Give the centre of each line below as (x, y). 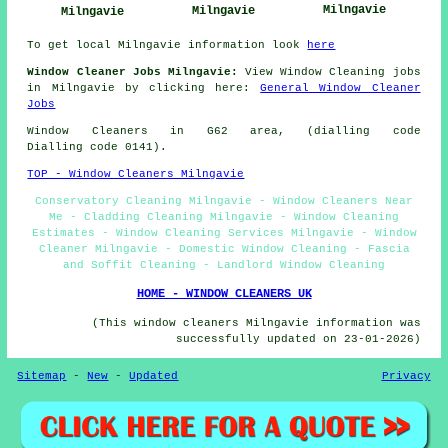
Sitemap (42, 375)
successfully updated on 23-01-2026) (298, 338)
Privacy (406, 375)
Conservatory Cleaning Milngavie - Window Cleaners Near (224, 200)
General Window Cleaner (340, 87)
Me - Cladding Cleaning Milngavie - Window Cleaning (224, 216)
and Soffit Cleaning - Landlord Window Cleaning (224, 264)
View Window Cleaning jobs (329, 71)
